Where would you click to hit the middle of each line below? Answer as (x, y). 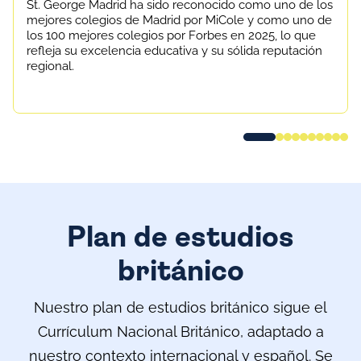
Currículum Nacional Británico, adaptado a (180, 332)
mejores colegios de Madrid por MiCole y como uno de (179, 20)
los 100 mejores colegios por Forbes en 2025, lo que (171, 35)
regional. (50, 66)
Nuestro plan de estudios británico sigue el (180, 307)
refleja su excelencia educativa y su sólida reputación (174, 51)
